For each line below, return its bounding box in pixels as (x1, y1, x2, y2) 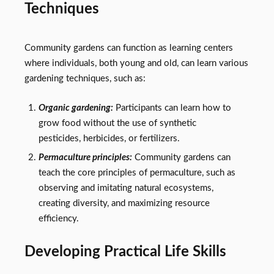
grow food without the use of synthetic (38, 119, 196, 128)
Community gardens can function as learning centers (24, 43, 233, 53)
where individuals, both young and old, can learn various (24, 58, 248, 68)
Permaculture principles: (38, 153, 132, 163)
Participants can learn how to (113, 103, 231, 113)
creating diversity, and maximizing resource (38, 199, 210, 209)
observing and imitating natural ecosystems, (38, 183, 213, 193)
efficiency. (38, 214, 79, 224)
